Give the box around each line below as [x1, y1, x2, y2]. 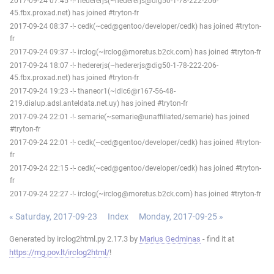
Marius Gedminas [139, 234, 201, 243]
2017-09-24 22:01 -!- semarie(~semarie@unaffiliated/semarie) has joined [10, 112, 250, 121]
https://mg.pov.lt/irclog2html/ [9, 247, 109, 257]
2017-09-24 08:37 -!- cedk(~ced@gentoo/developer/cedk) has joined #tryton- [10, 21, 261, 31]
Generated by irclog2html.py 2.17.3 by [9, 234, 139, 243]
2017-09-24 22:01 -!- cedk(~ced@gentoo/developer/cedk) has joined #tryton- [10, 138, 261, 147]
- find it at [201, 234, 234, 243]
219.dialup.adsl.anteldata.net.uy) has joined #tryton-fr [10, 98, 188, 108]
